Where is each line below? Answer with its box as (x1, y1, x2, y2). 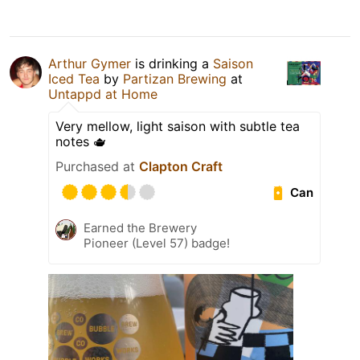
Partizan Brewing (123, 71, 227, 88)
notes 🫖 (55, 133, 106, 150)
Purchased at (55, 158, 139, 175)
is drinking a (131, 55, 213, 72)
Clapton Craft (139, 158, 223, 175)
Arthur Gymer (48, 55, 131, 72)
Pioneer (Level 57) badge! (84, 235, 230, 252)
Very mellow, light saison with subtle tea (55, 118, 300, 135)
